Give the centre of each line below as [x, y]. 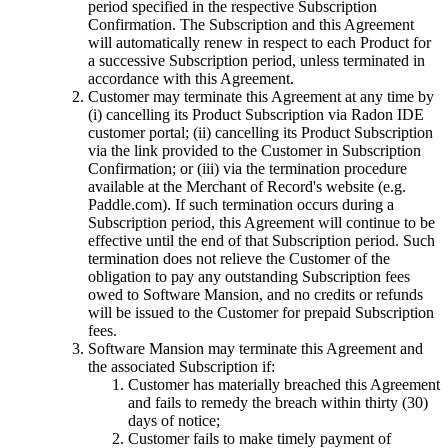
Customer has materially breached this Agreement [284, 385]
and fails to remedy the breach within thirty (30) [278, 403]
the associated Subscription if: [181, 367]
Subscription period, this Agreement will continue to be [261, 223]
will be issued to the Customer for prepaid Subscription [261, 313]
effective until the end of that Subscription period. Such [261, 241]
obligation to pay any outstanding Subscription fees [249, 277]
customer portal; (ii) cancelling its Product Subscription [260, 133]
